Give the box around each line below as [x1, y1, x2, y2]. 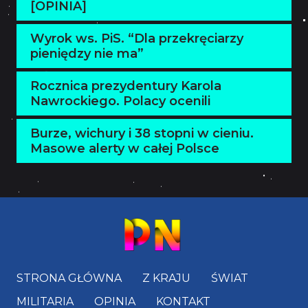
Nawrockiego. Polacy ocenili [30, 93, 210, 109]
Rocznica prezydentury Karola [30, 78, 221, 93]
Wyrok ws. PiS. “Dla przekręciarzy [30, 31, 243, 46]
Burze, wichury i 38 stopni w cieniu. [30, 126, 254, 141]
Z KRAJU [142, 271, 190, 285]
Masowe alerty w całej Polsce [30, 141, 219, 156]
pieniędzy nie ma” [30, 46, 144, 61]
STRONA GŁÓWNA [16, 271, 122, 285]
